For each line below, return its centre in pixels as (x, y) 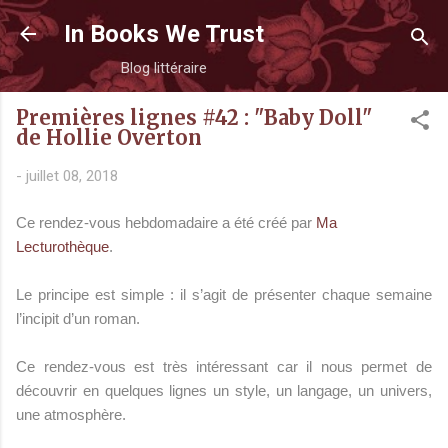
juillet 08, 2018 (72, 176)
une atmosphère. (71, 414)
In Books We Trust (164, 34)
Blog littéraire (164, 68)
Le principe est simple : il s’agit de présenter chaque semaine (224, 294)
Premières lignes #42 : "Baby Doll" (194, 117)
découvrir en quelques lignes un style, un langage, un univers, (224, 390)
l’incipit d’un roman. (78, 318)
